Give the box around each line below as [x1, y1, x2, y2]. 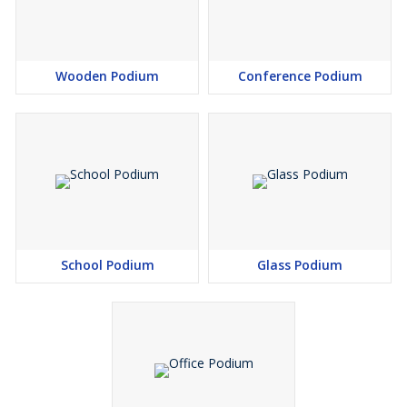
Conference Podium [237, 67, 362, 84]
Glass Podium [257, 256, 342, 273]
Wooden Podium [55, 67, 159, 84]
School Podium [60, 256, 154, 273]
